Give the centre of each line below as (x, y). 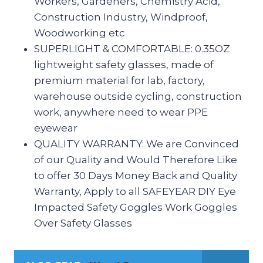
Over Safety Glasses (83, 223)
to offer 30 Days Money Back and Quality (136, 175)
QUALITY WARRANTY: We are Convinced (136, 144)
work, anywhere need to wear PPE (121, 112)
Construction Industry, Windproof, (121, 17)
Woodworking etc (80, 33)
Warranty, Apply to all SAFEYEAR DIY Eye (135, 191)
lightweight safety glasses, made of (124, 64)
